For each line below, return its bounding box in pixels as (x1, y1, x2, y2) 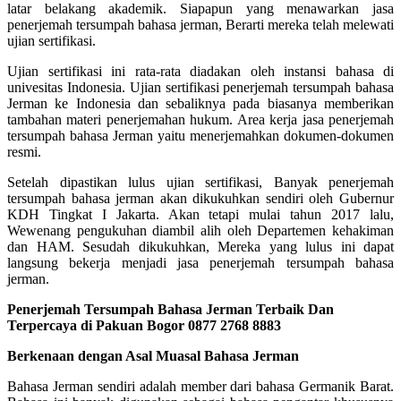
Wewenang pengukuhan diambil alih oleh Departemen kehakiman (7, 222, 394, 238)
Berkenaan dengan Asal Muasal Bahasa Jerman (7, 347, 299, 363)
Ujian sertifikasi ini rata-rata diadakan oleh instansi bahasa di (7, 63, 394, 79)
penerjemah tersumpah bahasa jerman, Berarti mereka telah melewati (7, 16, 394, 32)
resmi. (7, 143, 41, 159)
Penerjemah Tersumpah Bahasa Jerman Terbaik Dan (7, 301, 334, 317)
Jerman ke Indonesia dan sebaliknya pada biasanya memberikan (7, 95, 394, 111)
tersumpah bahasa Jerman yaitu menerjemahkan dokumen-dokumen (7, 127, 394, 143)
